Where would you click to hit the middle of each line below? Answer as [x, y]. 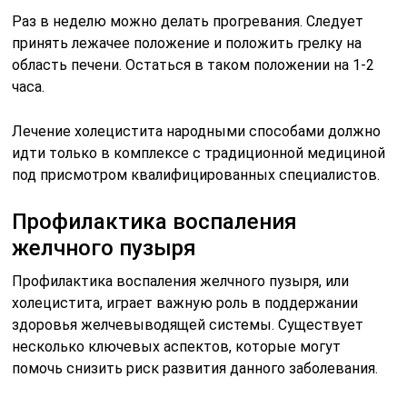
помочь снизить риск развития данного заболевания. [195, 369]
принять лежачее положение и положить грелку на [187, 44]
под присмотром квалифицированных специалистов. [196, 175]
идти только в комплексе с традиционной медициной [199, 154]
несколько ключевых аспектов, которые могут [177, 347]
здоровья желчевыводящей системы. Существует [188, 325]
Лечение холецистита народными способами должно [197, 132]
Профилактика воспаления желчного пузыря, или [181, 282]
